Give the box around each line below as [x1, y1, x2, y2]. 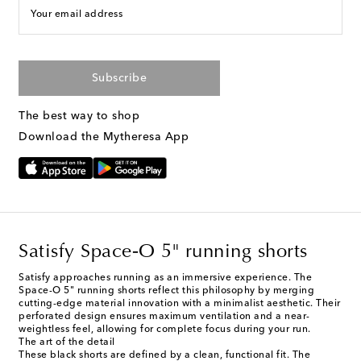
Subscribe [91, 72, 147, 84]
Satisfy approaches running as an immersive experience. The [19, 273, 312, 284]
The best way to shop [19, 110, 139, 122]
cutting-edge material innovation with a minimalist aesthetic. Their [19, 299, 341, 309]
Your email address [31, 9, 122, 19]
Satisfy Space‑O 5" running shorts [19, 243, 308, 263]
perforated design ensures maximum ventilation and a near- [19, 312, 310, 322]
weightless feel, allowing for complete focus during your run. [19, 325, 311, 335]
